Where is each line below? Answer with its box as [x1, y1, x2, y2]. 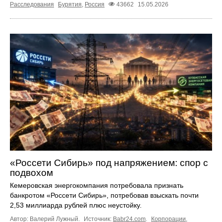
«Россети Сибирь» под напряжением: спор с [10, 158, 208, 168]
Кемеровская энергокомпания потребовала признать [10, 181, 183, 190]
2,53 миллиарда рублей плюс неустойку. [10, 201, 142, 210]
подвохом [10, 167, 53, 178]
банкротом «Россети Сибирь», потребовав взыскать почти [10, 191, 199, 200]
